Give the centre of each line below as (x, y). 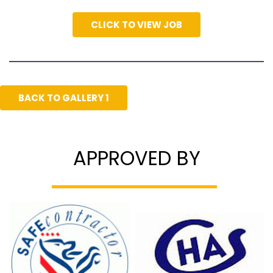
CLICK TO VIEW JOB (136, 25)
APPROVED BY (136, 158)
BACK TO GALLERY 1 (64, 98)
